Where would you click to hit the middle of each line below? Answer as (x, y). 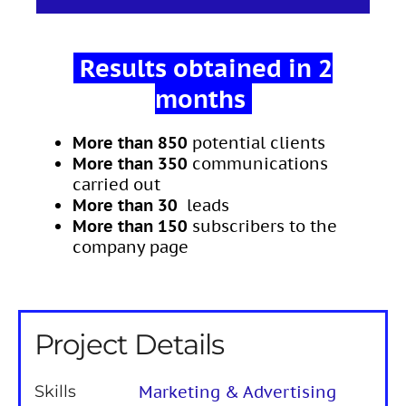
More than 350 (130, 164)
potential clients (258, 143)
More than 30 (127, 206)
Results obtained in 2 (203, 68)
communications (257, 164)
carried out (116, 185)
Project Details (129, 345)
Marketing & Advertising (237, 392)
